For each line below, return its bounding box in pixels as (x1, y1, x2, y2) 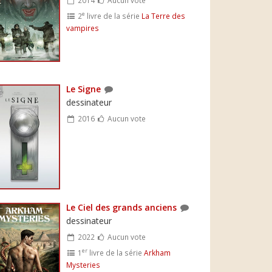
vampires (66, 22, 100, 33)
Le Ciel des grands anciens (66, 201, 177, 213)
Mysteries (66, 259, 101, 270)
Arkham (143, 247, 171, 257)
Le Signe (66, 83, 101, 95)
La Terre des (141, 10, 185, 21)
